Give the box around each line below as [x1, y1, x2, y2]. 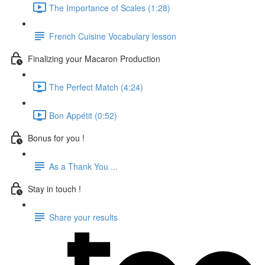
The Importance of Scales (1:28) [49, 1, 170, 14]
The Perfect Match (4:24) [49, 80, 143, 93]
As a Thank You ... [49, 160, 118, 172]
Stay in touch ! [28, 182, 81, 195]
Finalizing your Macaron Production [28, 52, 160, 64]
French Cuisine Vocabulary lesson [49, 30, 176, 42]
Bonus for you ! [28, 131, 85, 144]
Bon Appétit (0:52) [49, 109, 117, 121]
